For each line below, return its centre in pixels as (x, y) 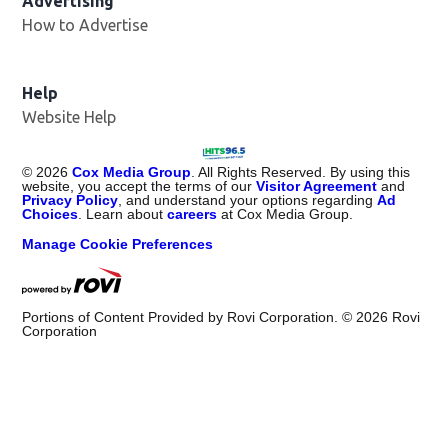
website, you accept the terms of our (139, 186)
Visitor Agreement (317, 186)
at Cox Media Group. (285, 214)
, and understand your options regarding (248, 200)
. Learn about (123, 214)
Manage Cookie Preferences (118, 244)
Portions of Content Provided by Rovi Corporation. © (189, 317)
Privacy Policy (70, 200)
